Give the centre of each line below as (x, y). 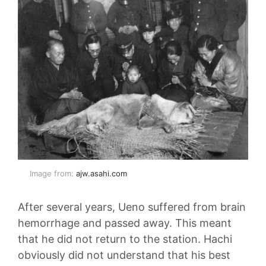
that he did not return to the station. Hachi (125, 239)
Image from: (53, 174)
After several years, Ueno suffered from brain (132, 207)
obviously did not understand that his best (124, 255)
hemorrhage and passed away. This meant (125, 223)
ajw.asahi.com (102, 174)
